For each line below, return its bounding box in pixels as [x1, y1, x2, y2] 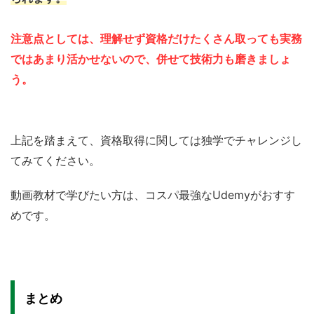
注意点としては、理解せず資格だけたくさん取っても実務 [11, 31, 302, 46]
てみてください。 [11, 153, 100, 168]
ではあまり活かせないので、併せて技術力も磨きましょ [11, 51, 291, 66]
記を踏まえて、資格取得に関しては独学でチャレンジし [22, 132, 302, 147]
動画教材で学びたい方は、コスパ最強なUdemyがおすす [11, 187, 295, 202]
